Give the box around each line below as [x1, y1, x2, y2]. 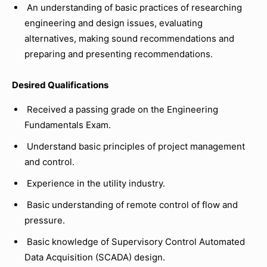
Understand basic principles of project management [24, 141, 245, 152]
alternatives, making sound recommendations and [24, 33, 234, 44]
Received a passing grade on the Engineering [24, 104, 218, 115]
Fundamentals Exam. [24, 119, 111, 131]
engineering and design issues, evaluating [24, 17, 203, 29]
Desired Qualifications [12, 79, 108, 91]
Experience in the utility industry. [24, 178, 165, 189]
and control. [24, 156, 74, 167]
